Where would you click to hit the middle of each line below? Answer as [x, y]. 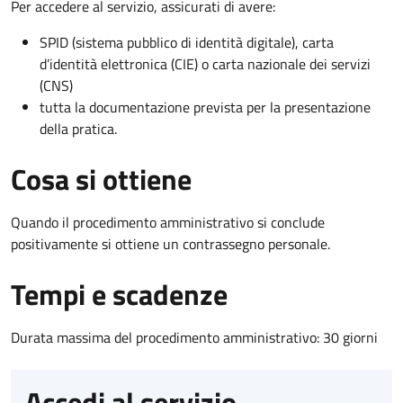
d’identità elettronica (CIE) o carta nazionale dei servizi [205, 63]
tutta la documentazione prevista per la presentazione [205, 107]
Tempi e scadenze [119, 294]
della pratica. [78, 128]
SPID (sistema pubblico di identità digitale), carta [187, 42]
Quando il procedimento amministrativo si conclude [168, 222]
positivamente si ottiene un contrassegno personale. [170, 243]
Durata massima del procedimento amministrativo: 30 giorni [194, 337]
